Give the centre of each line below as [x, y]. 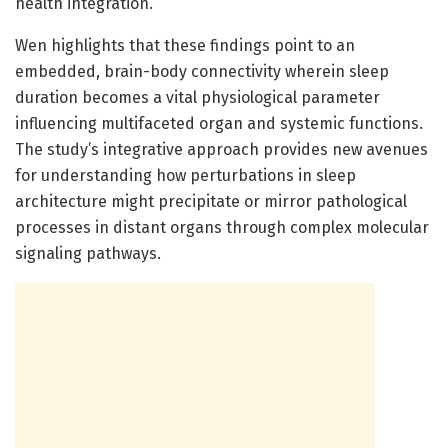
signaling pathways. [88, 253]
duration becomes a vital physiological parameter [197, 97]
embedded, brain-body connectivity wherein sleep [202, 71]
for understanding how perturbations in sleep [185, 175]
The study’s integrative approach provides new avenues [221, 149]
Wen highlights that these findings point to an [185, 45]
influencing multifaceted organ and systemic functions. [219, 123]
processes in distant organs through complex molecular [222, 227]
